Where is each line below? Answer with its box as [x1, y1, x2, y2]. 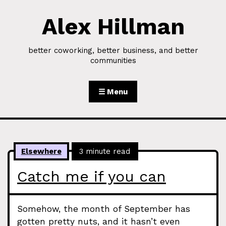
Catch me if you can [17, 167, 166, 185]
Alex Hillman [41, 13, 185, 40]
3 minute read [79, 146, 131, 156]
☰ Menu [98, 87, 128, 96]
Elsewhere [21, 146, 62, 156]
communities [90, 56, 136, 65]
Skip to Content [7, 15, 65, 24]
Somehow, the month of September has [17, 204, 190, 214]
